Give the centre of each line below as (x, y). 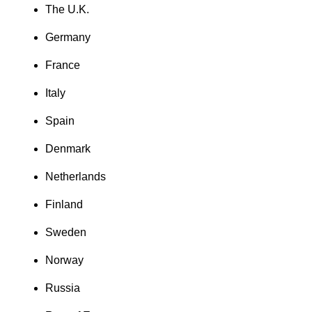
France (73, 65)
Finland (75, 204)
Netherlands (86, 177)
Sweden (77, 232)
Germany (68, 37)
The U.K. (67, 9)
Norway (75, 260)
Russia (73, 288)
